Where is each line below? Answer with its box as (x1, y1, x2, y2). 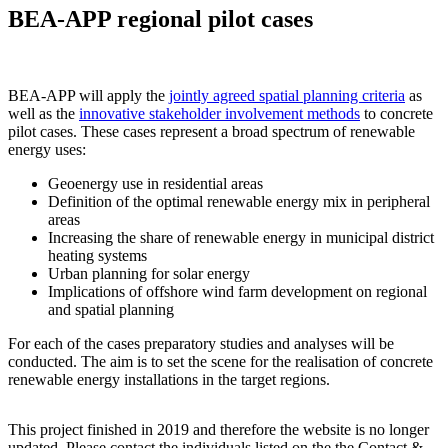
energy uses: (8, 140, 86, 158)
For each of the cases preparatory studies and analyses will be (8, 334, 394, 352)
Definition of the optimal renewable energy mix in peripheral (48, 192, 430, 210)
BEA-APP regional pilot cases (8, 5, 313, 32)
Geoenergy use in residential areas (48, 174, 263, 192)
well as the (8, 104, 79, 122)
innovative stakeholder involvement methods (79, 104, 360, 122)
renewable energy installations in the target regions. (8, 370, 330, 388)
